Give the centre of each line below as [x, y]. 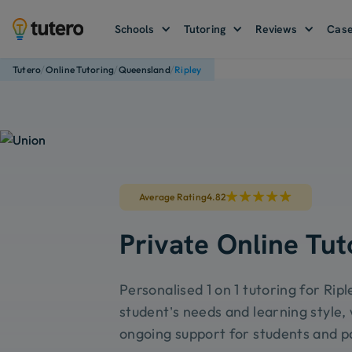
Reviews [276, 29]
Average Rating [173, 196]
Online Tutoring [80, 70]
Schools [134, 29]
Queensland [144, 70]
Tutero [27, 70]
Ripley [188, 70]
